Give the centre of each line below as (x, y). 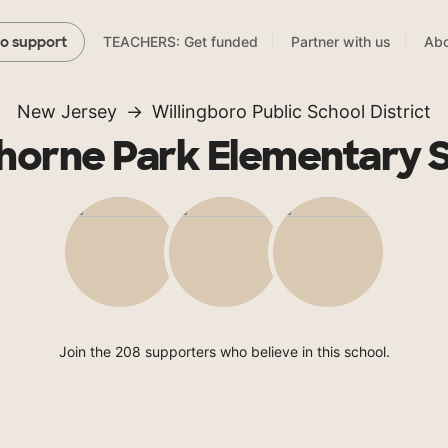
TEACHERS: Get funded (180, 42)
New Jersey (67, 112)
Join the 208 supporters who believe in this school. (224, 352)
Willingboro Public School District (291, 112)
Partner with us (341, 42)
